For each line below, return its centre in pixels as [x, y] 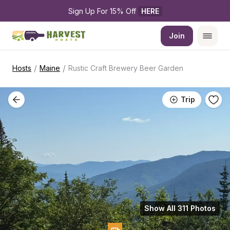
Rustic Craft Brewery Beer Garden [126, 68]
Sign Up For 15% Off [103, 11]
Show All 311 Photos [180, 208]
